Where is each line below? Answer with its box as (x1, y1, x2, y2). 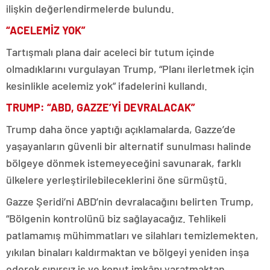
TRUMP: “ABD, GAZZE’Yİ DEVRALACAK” (6, 101, 195, 114)
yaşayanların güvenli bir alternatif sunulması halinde (6, 139, 251, 152)
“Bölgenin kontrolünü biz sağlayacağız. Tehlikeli (6, 212, 226, 225)
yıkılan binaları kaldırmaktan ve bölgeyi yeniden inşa (6, 245, 249, 259)
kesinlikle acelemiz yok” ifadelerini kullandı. (6, 79, 207, 92)
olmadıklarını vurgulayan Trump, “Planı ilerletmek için (6, 62, 254, 75)
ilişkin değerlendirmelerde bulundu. (6, 2, 174, 15)
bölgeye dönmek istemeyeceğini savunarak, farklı (6, 156, 241, 169)
